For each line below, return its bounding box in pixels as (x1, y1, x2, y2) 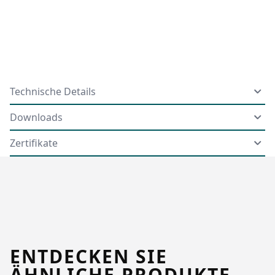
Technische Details (10, 84, 96, 98)
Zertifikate (10, 136, 58, 150)
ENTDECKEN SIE (10, 243, 168, 269)
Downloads (10, 110, 63, 124)
